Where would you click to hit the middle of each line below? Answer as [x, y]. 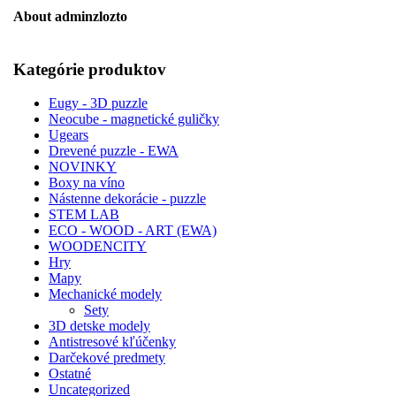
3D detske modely [99, 326]
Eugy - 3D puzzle [98, 103]
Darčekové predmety [107, 358]
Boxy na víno [87, 183]
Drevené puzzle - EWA [114, 151]
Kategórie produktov [90, 70]
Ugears [69, 135]
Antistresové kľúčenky [112, 342]
